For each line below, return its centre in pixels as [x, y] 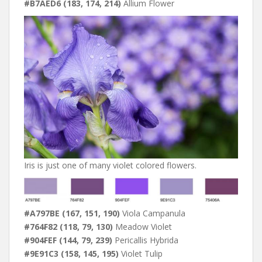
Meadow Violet [142, 227]
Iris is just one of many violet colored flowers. [110, 165]
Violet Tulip [141, 254]
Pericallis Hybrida [145, 240]
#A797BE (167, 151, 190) [72, 213]
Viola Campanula [153, 213]
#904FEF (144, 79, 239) [68, 240]
